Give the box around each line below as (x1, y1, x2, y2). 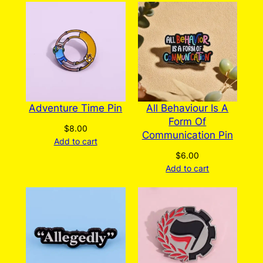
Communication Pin (141, 129, 233, 141)
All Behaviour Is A (146, 102, 229, 114)
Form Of (168, 115, 207, 127)
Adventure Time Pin (29, 102, 123, 114)
